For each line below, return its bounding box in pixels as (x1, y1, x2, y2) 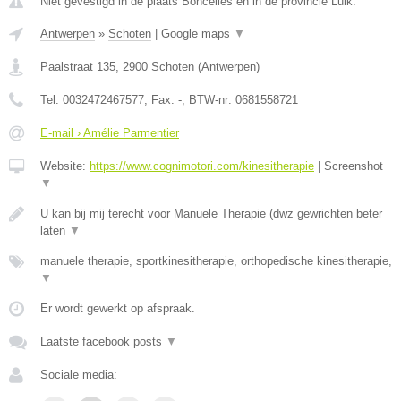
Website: (40, 159, 90, 173)
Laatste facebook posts (40, 335, 166, 348)
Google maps (161, 27, 234, 40)
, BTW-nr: (182, 93, 235, 107)
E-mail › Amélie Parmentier (40, 126, 179, 140)
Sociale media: (40, 368, 117, 381)
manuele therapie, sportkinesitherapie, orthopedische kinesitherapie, (40, 254, 392, 268)
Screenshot (324, 159, 383, 173)
